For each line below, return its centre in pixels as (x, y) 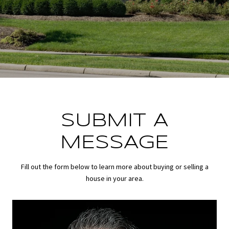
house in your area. (114, 178)
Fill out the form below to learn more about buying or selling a (114, 167)
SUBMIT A (114, 121)
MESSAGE (114, 143)
